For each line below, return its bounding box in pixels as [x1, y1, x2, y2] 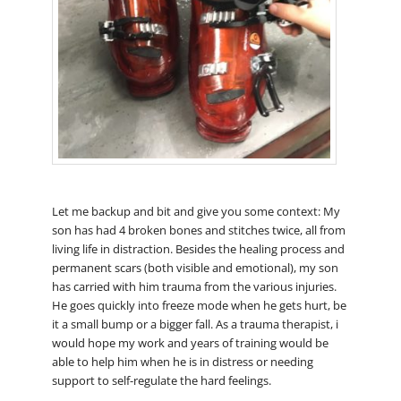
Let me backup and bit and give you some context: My [51, 202, 340, 219]
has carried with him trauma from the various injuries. [51, 277, 337, 294]
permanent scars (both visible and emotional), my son [51, 259, 338, 276]
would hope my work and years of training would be [51, 334, 328, 351]
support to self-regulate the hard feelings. [51, 371, 271, 388]
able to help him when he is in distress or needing [51, 353, 313, 370]
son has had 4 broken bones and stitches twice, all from [51, 221, 346, 238]
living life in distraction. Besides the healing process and [51, 240, 345, 257]
